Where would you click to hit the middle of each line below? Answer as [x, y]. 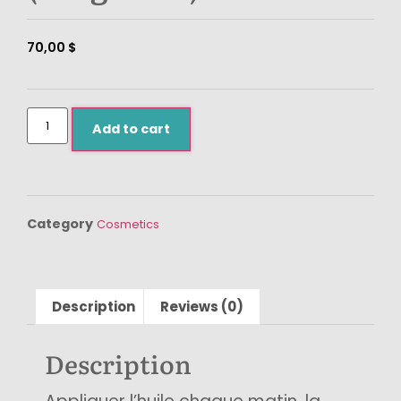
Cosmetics [128, 225]
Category [60, 224]
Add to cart [132, 129]
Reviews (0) [202, 307]
